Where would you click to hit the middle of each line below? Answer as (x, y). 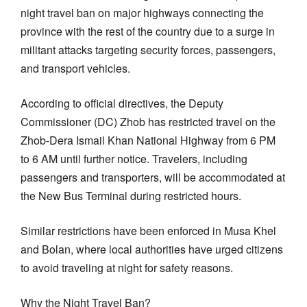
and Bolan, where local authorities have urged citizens (152, 249)
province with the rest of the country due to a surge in (148, 31)
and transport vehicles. (75, 68)
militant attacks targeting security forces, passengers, (148, 49)
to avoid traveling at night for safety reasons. (127, 267)
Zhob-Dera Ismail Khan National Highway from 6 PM (148, 140)
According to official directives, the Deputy (122, 103)
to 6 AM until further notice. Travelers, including (134, 158)
